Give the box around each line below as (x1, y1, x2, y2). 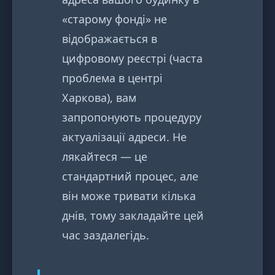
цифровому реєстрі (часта (62, 51, 203, 66)
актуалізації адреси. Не (62, 130, 187, 145)
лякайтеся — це (62, 149, 147, 165)
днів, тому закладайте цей (62, 208, 204, 223)
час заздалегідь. (62, 228, 149, 243)
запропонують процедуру (62, 110, 201, 125)
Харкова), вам (62, 90, 136, 106)
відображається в (62, 31, 157, 47)
